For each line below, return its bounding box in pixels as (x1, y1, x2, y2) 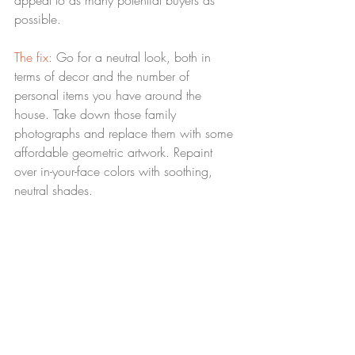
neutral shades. (14, 181, 93, 199)
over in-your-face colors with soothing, (14, 162, 216, 180)
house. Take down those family (14, 105, 180, 123)
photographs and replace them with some (14, 124, 237, 142)
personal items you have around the (14, 86, 205, 104)
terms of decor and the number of (14, 67, 193, 85)
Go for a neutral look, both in (52, 48, 215, 66)
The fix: (14, 48, 52, 66)
